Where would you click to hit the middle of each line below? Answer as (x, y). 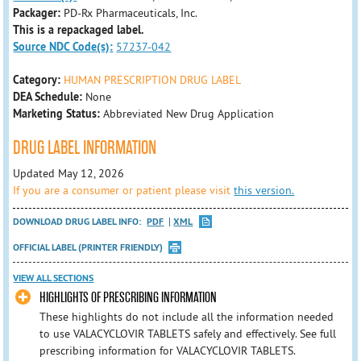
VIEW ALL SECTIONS (54, 278)
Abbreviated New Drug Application (189, 114)
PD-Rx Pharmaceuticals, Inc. (131, 13)
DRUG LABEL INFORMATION (85, 148)
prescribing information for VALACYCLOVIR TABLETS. (167, 351)
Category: (37, 80)
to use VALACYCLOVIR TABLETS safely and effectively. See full (187, 334)
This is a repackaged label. (79, 30)
